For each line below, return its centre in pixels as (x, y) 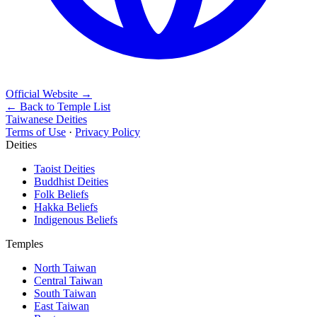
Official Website (42, 93)
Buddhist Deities (71, 181)
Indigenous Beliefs (76, 219)
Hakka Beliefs (66, 207)
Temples (24, 243)
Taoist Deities (64, 168)
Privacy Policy (108, 132)
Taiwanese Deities (46, 119)
